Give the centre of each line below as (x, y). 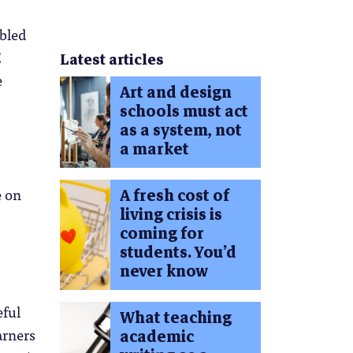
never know (163, 272)
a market (154, 150)
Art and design (175, 93)
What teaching (175, 318)
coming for (162, 234)
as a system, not (180, 131)
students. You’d (178, 253)
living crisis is (171, 215)
